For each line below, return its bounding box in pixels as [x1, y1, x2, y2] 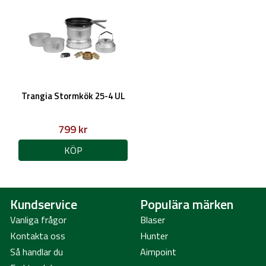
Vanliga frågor [10, 213, 66, 227]
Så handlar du [10, 245, 63, 259]
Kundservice [10, 194, 77, 214]
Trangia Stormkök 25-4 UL [21, 89, 125, 103]
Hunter [140, 229, 168, 243]
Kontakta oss [10, 229, 65, 243]
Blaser [140, 213, 165, 227]
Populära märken [140, 194, 233, 214]
